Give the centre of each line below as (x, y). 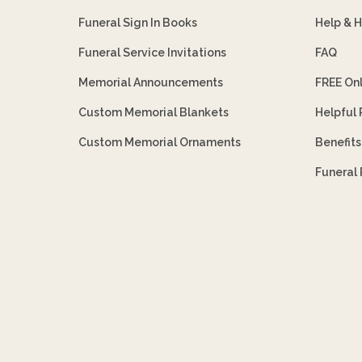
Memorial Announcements (151, 82)
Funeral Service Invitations (153, 52)
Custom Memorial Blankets (154, 112)
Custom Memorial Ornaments (160, 142)
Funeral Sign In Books (138, 22)
